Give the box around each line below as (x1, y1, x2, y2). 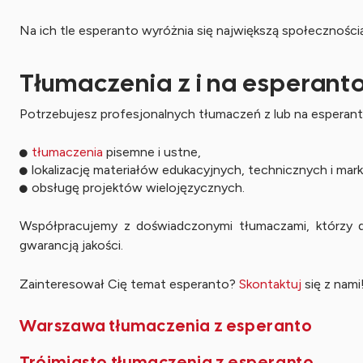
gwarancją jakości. (19, 237, 123, 253)
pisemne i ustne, (103, 144, 201, 160)
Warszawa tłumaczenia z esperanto (19, 315, 313, 336)
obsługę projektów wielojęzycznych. (32, 180, 245, 195)
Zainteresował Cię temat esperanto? (19, 276, 239, 292)
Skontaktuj (239, 276, 301, 292)
